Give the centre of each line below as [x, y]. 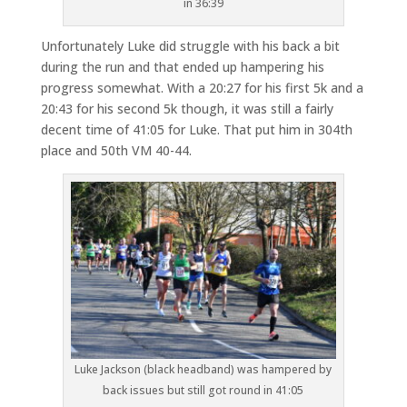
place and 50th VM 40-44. [116, 150]
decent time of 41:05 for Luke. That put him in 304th [196, 129]
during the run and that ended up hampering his [182, 66]
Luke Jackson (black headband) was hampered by [203, 369]
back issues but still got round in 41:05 [203, 390]
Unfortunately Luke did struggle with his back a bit [190, 45]
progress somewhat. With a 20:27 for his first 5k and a [202, 87]
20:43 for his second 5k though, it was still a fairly [187, 108]
